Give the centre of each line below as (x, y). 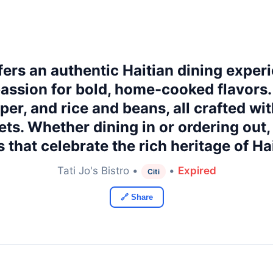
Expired (197, 171)
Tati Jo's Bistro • (99, 171)
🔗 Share (136, 197)
